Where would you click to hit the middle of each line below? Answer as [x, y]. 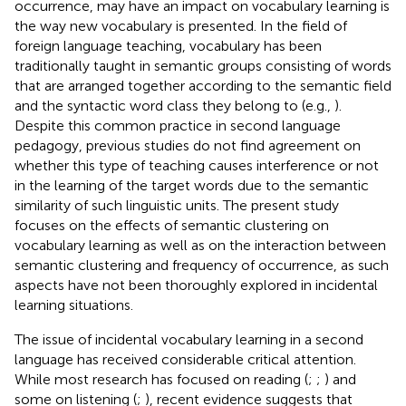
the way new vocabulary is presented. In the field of [181, 25]
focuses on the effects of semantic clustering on [172, 225]
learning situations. [74, 304]
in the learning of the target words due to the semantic [192, 185]
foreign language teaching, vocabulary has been [168, 45]
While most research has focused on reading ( [161, 379]
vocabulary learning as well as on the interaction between [200, 245]
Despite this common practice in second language [178, 125]
